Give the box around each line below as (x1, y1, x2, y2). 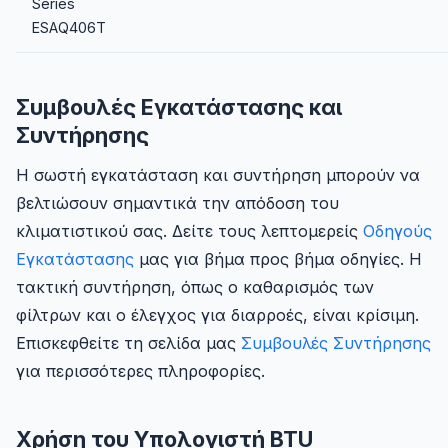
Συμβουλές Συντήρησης (241, 333, 431, 354)
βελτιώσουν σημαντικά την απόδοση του (16, 193, 339, 214)
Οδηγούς (363, 221, 432, 242)
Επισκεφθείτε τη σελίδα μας (16, 333, 241, 354)
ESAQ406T (32, 19, 106, 37)
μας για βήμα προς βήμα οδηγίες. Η (134, 249, 422, 270)
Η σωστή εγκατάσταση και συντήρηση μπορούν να (16, 165, 420, 186)
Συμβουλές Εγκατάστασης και (16, 94, 342, 121)
